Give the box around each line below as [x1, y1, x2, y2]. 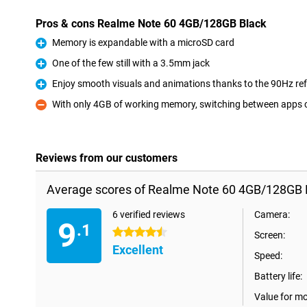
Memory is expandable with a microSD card [52, 37, 234, 48]
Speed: [254, 250, 282, 261]
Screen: [254, 230, 285, 241]
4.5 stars [112, 227, 150, 238]
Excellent [112, 243, 163, 257]
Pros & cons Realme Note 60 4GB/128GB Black [36, 17, 267, 30]
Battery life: [254, 271, 302, 282]
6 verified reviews [112, 209, 185, 220]
